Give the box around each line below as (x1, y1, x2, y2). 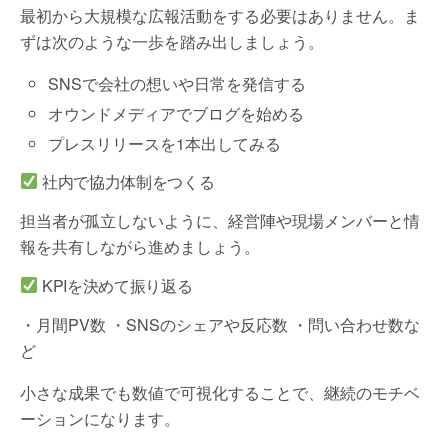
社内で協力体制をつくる (38, 169, 215, 193)
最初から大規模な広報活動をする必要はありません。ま (20, 3, 420, 27)
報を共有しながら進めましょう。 (20, 234, 260, 258)
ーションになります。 (20, 406, 180, 430)
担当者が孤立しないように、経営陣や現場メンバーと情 (20, 208, 420, 232)
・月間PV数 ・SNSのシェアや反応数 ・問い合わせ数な (20, 312, 420, 336)
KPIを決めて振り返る (38, 273, 193, 297)
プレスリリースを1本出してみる (48, 131, 282, 155)
